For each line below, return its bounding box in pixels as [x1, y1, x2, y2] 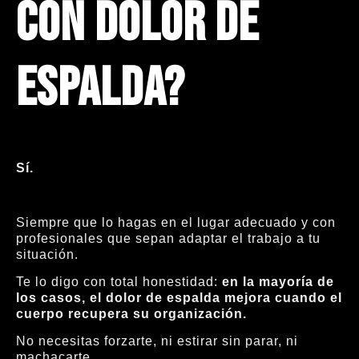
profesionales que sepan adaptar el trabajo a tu [16, 231, 321, 245]
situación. [16, 247, 79, 261]
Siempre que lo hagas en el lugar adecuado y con [16, 215, 336, 229]
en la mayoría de [222, 274, 334, 288]
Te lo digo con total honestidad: [16, 274, 222, 288]
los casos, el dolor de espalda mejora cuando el [16, 290, 342, 305]
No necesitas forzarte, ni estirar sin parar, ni [16, 334, 298, 349]
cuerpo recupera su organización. [16, 306, 247, 321]
